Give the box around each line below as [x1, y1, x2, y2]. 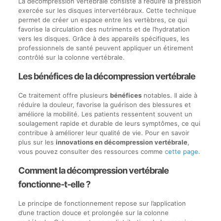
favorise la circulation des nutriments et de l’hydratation [18, 25, 190, 33]
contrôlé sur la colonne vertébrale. [18, 53, 125, 61]
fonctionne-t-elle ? [18, 179, 90, 189]
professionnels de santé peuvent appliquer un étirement [18, 44, 193, 52]
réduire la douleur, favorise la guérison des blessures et [18, 101, 191, 109]
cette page [164, 147, 198, 155]
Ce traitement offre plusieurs [18, 91, 110, 99]
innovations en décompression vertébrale [55, 138, 187, 146]
